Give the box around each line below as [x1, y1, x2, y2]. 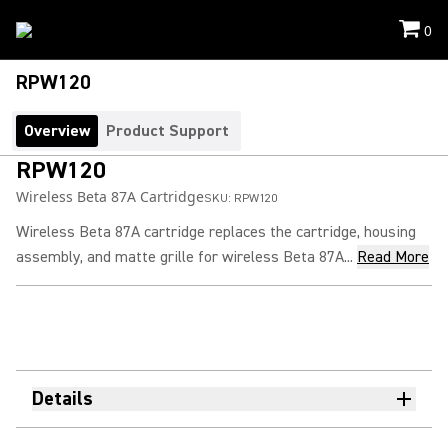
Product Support [106, 121, 229, 141]
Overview [24, 121, 90, 141]
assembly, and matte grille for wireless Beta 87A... [16, 247, 353, 267]
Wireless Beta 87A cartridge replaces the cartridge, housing [16, 222, 416, 242]
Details [32, 386, 93, 411]
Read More [357, 247, 429, 267]
